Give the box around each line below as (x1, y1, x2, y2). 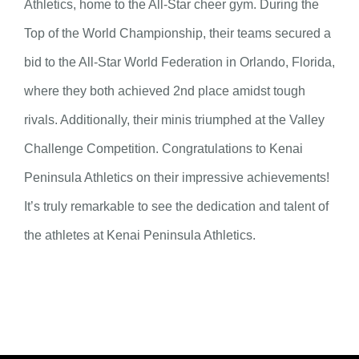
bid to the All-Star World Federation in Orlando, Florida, (24, 54, 335, 69)
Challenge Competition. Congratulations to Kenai (24, 141, 303, 155)
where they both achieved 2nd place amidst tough (24, 83, 305, 98)
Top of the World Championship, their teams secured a (24, 26, 331, 40)
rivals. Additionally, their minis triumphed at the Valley (24, 112, 325, 127)
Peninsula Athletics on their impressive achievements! (24, 170, 329, 184)
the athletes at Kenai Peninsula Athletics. (24, 228, 256, 242)
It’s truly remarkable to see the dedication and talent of (24, 199, 329, 213)
